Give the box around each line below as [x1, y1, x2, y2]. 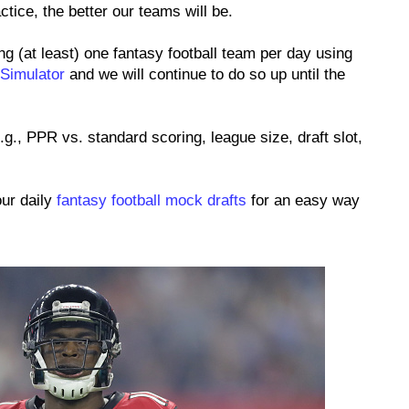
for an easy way [246, 192, 360, 209]
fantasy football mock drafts [57, 192, 246, 209]
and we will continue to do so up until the [65, 66, 345, 83]
